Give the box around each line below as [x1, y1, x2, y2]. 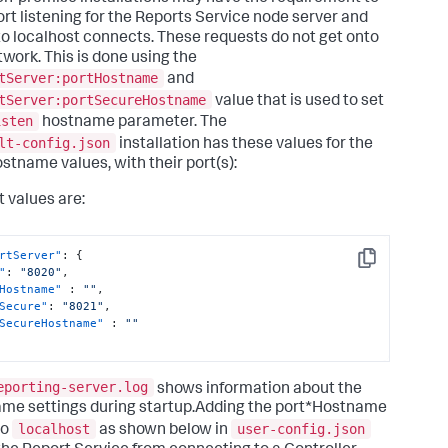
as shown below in [96, 423, 231, 439]
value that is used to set [212, 93, 384, 110]
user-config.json [237, 421, 365, 437]
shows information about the [154, 381, 362, 398]
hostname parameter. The [39, 115, 227, 132]
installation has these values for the [116, 137, 373, 154]
